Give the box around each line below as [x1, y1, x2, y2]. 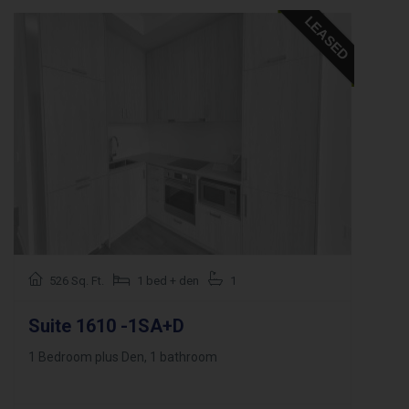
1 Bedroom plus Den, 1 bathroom [28, 350, 217, 365]
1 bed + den [137, 274, 199, 288]
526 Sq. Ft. [49, 274, 104, 288]
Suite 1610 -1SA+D [28, 315, 184, 338]
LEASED [301, 13, 352, 64]
